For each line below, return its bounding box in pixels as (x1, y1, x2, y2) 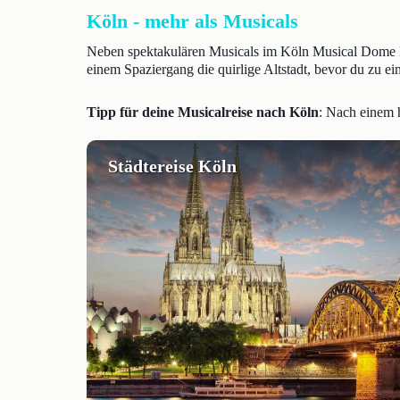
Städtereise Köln (108, 156, 237, 176)
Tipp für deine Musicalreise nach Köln (87, 104, 319, 120)
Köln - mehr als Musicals (87, 10, 298, 32)
